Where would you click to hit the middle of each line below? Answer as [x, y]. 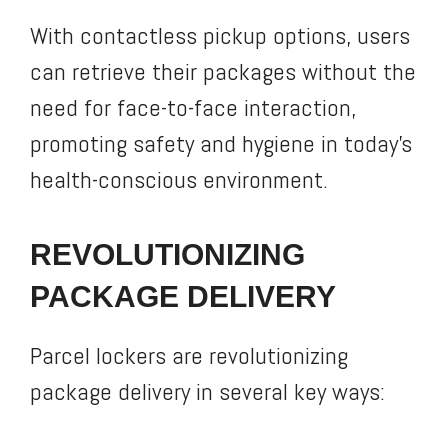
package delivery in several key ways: [207, 391]
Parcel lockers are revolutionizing [189, 355]
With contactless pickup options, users [220, 35]
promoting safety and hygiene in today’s [221, 143]
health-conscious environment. [179, 179]
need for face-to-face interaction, [193, 107]
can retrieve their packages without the [223, 71]
